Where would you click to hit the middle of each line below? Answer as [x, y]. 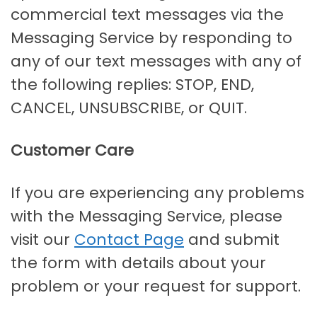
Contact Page [129, 240]
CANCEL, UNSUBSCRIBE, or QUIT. [129, 108]
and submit [232, 240]
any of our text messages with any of [156, 62]
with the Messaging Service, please [146, 217]
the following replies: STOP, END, [132, 85]
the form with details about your [138, 263]
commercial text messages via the [147, 15]
